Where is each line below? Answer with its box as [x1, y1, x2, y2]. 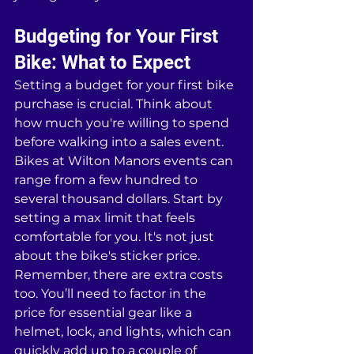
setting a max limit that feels [14, 210, 198, 226]
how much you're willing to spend [14, 115, 232, 131]
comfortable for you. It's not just [14, 229, 217, 245]
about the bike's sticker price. [14, 248, 203, 264]
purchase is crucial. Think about [14, 96, 216, 112]
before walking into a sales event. [14, 134, 227, 150]
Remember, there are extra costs [14, 267, 226, 283]
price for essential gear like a [14, 305, 195, 321]
